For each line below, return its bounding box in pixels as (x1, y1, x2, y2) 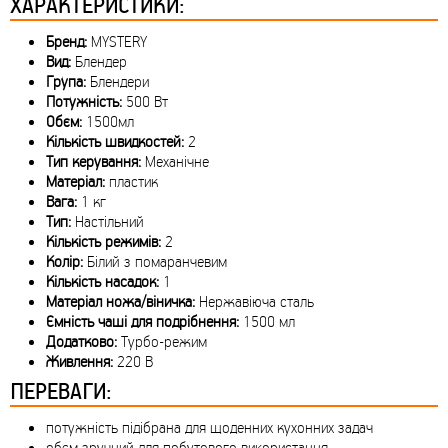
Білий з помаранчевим (83, 251, 227, 272)
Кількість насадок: (46, 271, 159, 292)
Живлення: (46, 351, 113, 372)
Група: (46, 71, 86, 92)
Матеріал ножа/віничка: (46, 291, 195, 312)
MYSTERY (87, 31, 147, 52)
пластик (105, 171, 158, 192)
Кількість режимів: (46, 231, 161, 252)
